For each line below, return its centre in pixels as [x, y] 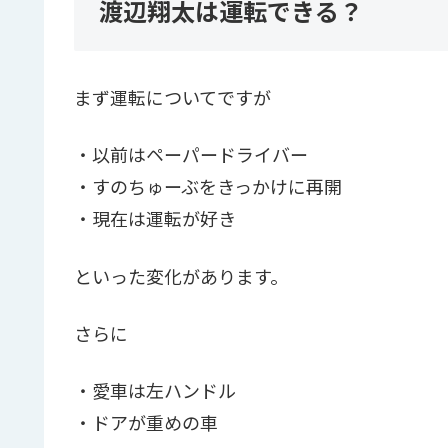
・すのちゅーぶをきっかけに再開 [208, 186]
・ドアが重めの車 [146, 421]
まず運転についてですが [172, 97]
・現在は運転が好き [155, 218]
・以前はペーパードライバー [191, 154]
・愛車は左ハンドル [155, 389]
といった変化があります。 [181, 275]
